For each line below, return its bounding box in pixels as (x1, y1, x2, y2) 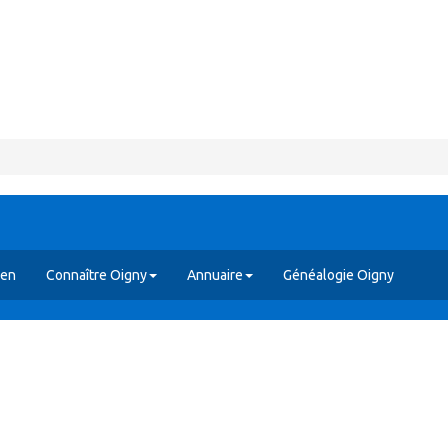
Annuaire (187, 267, 243, 283)
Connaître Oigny (46, 267, 147, 283)
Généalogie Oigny (283, 267, 394, 283)
